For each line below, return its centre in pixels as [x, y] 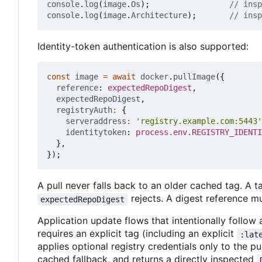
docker [154, 77]
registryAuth [84, 110]
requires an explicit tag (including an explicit [137, 234]
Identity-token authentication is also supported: [143, 46]
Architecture [159, 15]
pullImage [194, 77]
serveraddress [96, 121]
